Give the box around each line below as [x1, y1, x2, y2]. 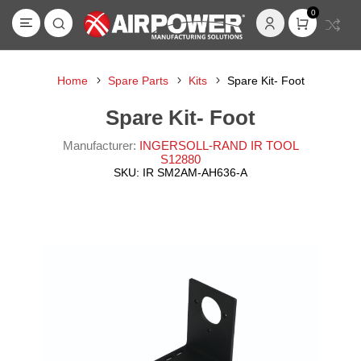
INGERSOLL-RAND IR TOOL [139, 139, 299, 152]
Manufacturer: [62, 139, 136, 152]
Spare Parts [107, 74, 168, 87]
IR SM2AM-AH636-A [143, 166, 247, 179]
